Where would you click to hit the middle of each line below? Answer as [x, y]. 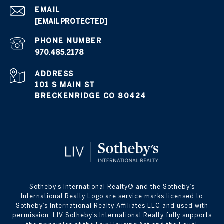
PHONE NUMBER [68, 41]
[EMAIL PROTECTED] [71, 22]
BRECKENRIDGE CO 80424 [91, 96]
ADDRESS [54, 74]
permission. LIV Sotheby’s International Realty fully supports [112, 215]
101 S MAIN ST [65, 85]
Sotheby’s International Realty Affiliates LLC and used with [112, 206]
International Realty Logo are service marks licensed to [112, 196]
